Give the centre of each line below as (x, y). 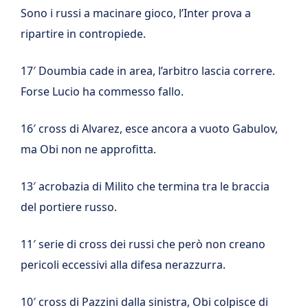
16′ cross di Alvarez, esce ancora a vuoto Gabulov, (149, 129)
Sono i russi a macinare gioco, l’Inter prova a (136, 13)
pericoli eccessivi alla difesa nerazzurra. (123, 265)
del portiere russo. (69, 207)
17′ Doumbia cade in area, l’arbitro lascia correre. (148, 71)
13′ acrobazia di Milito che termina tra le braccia (145, 186)
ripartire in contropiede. (83, 34)
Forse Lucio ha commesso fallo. (102, 91)
